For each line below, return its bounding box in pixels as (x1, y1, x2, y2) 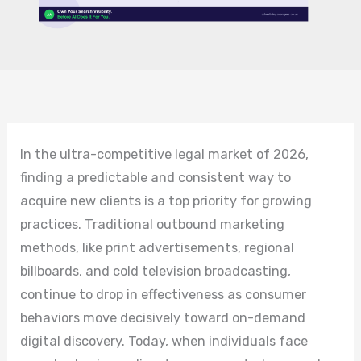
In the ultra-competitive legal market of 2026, (20, 147, 309, 163)
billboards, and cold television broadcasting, (20, 263, 292, 280)
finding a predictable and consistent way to (20, 170, 292, 186)
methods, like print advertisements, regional (20, 240, 295, 256)
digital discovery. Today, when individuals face (20, 334, 309, 350)
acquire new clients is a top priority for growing (20, 193, 313, 210)
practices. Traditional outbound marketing (20, 217, 285, 233)
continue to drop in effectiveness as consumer (20, 287, 307, 303)
